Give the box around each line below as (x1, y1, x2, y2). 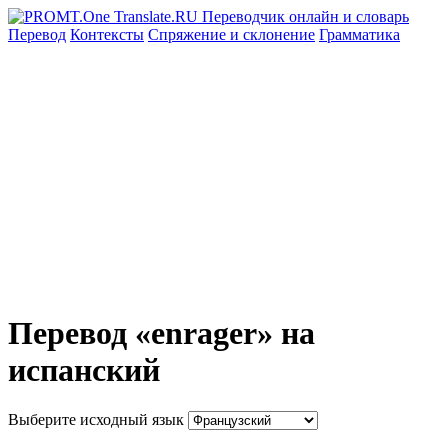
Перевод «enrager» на (8, 315, 315, 352)
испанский (8, 352, 160, 389)
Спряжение (148, 26, 230, 43)
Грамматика (319, 26, 400, 43)
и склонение (230, 26, 315, 43)
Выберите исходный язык (8, 410, 184, 428)
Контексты (70, 26, 144, 43)
